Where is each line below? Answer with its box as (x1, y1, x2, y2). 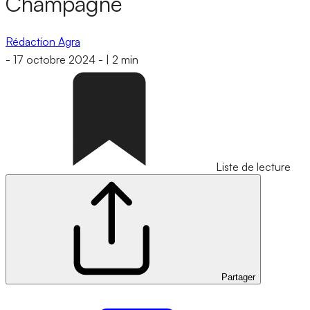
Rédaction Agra (6, 34, 80, 48)
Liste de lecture (216, 160, 291, 174)
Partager (221, 272, 255, 283)
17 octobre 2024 (13, 53, 95, 67)
